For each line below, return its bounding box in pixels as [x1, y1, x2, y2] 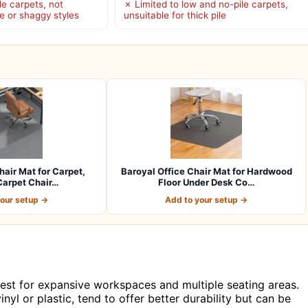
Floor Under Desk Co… [158, 176, 254, 188]
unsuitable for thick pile [123, 9, 226, 21]
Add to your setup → [165, 194, 247, 205]
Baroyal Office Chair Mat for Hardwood [120, 165, 292, 177]
